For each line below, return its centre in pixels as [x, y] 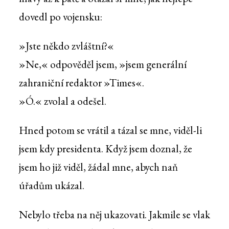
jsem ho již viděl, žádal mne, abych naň [98, 167]
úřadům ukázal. [51, 186]
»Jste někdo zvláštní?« [66, 46]
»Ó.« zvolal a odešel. [62, 101]
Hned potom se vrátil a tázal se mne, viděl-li [110, 130]
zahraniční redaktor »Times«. [81, 83]
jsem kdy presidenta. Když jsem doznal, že [105, 149]
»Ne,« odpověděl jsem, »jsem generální [102, 64]
